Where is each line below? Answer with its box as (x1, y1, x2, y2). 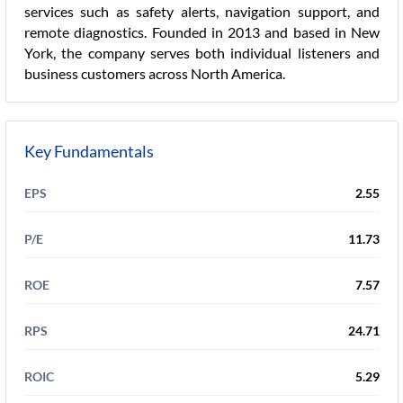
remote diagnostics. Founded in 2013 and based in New (24, 23, 380, 40)
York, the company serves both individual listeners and (24, 44, 380, 61)
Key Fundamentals (24, 141, 154, 161)
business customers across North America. (24, 65, 285, 82)
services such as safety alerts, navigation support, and (24, 3, 380, 20)
